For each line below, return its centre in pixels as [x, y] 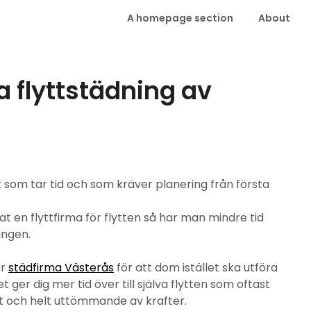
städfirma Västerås [61, 268]
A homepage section [180, 18]
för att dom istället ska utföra [196, 268]
